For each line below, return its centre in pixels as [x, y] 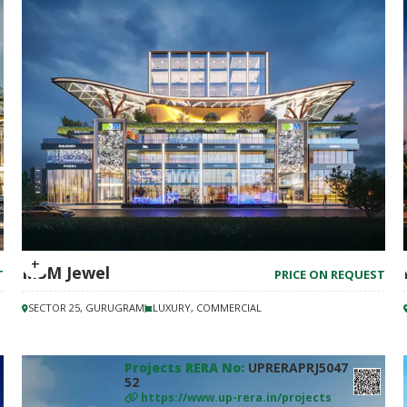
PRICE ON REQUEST [330, 274]
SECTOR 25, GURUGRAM [86, 308]
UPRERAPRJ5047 [298, 367]
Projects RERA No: [186, 367]
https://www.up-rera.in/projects [236, 397]
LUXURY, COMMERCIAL [207, 308]
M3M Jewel [66, 273]
